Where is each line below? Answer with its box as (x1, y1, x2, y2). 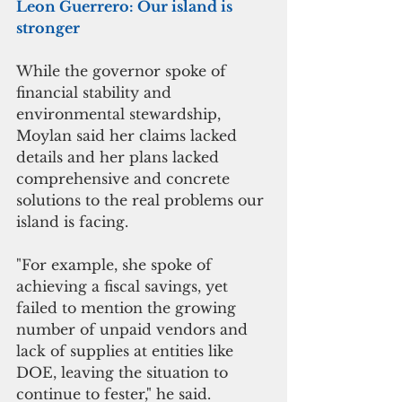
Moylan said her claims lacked (16, 126, 241, 144)
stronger (16, 18, 80, 37)
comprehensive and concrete (16, 169, 234, 188)
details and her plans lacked (16, 147, 223, 166)
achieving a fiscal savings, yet (16, 276, 232, 295)
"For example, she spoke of (16, 255, 216, 274)
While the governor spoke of (16, 61, 231, 80)
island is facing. (16, 212, 133, 231)
